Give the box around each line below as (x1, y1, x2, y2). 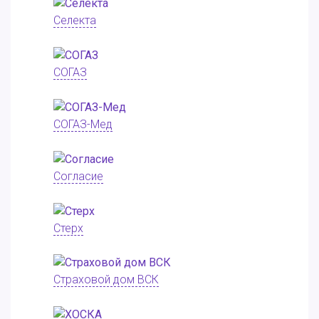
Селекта (53, 14, 96, 28)
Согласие (53, 169, 103, 183)
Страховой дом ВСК (53, 273, 159, 287)
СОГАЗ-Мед (53, 117, 113, 131)
